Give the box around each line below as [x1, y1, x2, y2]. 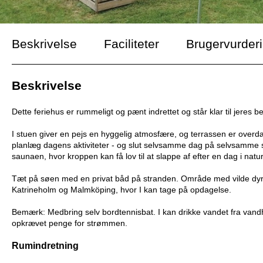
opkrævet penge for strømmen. [12, 218, 127, 228]
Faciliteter [104, 37, 159, 51]
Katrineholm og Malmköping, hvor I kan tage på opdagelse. [12, 185, 231, 195]
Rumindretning [12, 240, 79, 251]
